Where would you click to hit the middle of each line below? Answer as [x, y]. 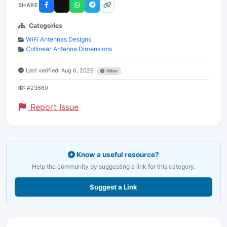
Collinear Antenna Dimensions [69, 49]
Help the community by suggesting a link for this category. [113, 166]
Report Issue [53, 107]
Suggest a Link [113, 187]
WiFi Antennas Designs [59, 39]
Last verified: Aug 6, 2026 [61, 70]
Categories [46, 26]
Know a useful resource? [117, 155]
